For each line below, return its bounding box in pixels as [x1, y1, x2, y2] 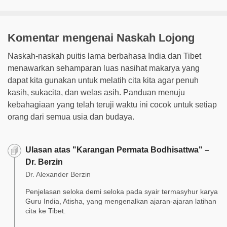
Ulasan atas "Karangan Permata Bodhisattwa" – [25, 145, 209, 155]
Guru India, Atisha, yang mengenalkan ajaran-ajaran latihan [25, 197, 216, 205]
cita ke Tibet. [25, 206, 66, 215]
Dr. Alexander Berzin [25, 170, 91, 178]
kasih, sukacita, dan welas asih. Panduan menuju [8, 88, 185, 97]
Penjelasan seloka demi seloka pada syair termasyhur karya [25, 187, 218, 196]
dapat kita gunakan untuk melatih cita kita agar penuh [8, 76, 199, 85]
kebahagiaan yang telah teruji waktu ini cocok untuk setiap [8, 100, 217, 109]
